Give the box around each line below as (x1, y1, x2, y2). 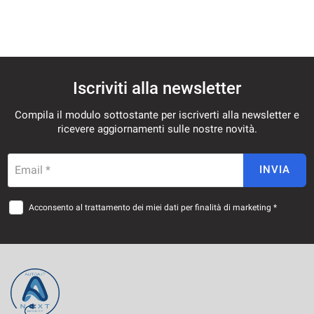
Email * (15, 163, 50, 177)
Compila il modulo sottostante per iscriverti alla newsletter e (15, 108, 299, 121)
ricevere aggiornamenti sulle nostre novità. (57, 122, 257, 135)
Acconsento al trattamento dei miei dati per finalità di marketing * (29, 202, 277, 212)
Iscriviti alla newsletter (73, 78, 241, 98)
